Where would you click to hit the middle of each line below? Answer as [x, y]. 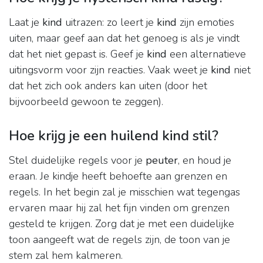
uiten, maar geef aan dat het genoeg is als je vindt [124, 38]
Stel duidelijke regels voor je [77, 161]
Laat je [26, 23]
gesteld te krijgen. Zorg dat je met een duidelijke [122, 224]
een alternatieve [206, 54]
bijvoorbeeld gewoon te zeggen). [86, 102]
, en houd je [205, 161]
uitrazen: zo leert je [109, 23]
